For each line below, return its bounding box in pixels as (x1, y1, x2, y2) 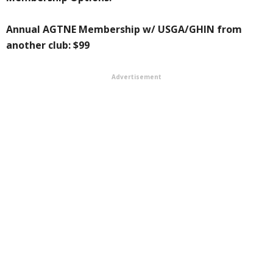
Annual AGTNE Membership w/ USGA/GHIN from (6, 23, 242, 37)
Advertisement (112, 73, 161, 82)
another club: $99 (6, 38, 90, 52)
